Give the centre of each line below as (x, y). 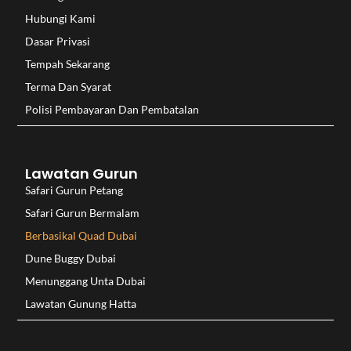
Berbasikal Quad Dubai (81, 235)
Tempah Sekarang (68, 63)
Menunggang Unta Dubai (86, 280)
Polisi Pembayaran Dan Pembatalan (112, 109)
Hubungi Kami (61, 18)
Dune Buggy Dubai (71, 258)
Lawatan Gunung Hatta (81, 303)
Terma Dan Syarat (69, 86)
